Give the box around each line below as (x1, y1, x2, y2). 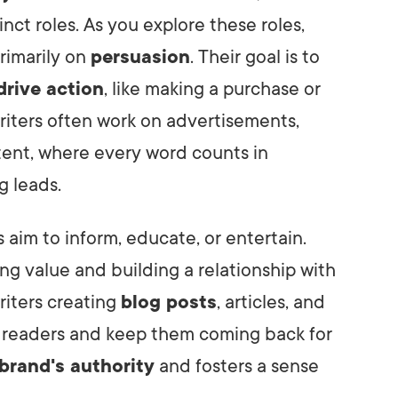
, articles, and (217, 291, 325, 313)
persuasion (91, 45, 190, 68)
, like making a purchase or (104, 77, 321, 99)
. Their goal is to (190, 45, 320, 68)
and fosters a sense (155, 354, 319, 377)
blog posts (121, 291, 217, 313)
